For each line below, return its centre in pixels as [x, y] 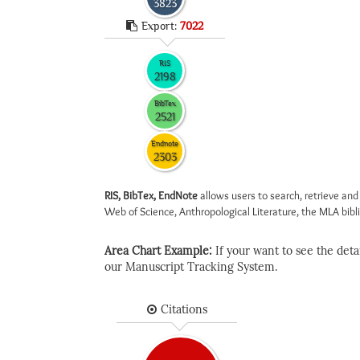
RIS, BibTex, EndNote [151, 195]
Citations [184, 310]
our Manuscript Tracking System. [191, 267]
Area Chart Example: [160, 251]
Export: [161, 26]
